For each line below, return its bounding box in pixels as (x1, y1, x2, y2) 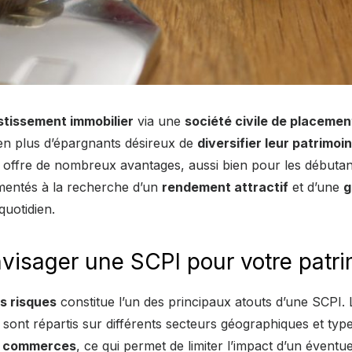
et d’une (288, 178, 343, 195)
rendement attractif (162, 178, 288, 195)
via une (134, 112, 185, 129)
